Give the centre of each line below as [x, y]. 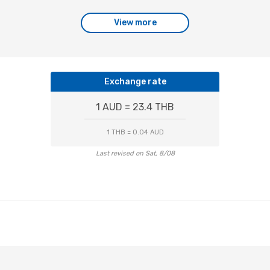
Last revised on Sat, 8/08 [135, 153]
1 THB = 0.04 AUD [135, 132]
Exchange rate [135, 82]
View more [135, 23]
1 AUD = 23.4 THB [135, 107]
